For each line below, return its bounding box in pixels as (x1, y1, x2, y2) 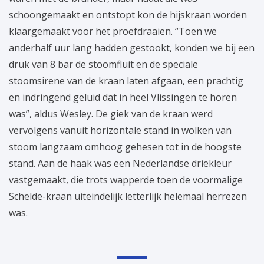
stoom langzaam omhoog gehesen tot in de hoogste (9, 140, 242, 153)
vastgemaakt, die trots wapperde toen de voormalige (9, 173, 243, 186)
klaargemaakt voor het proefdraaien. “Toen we (9, 24, 217, 38)
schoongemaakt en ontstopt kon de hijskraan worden (9, 8, 247, 21)
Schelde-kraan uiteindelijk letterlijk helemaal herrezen (9, 189, 247, 203)
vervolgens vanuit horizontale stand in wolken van (9, 123, 232, 137)
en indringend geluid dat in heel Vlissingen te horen (9, 90, 237, 104)
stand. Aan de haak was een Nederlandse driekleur (9, 156, 232, 170)
